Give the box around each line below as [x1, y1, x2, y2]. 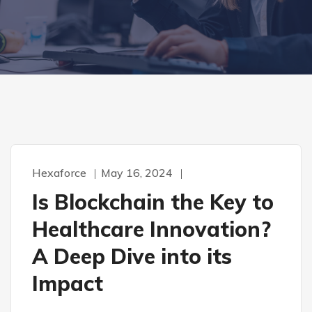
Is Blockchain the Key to [32, 189, 274, 215]
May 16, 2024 [101, 166, 173, 180]
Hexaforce [32, 166, 86, 180]
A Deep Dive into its [32, 243, 232, 270]
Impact [32, 270, 103, 297]
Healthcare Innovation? [32, 216, 271, 242]
